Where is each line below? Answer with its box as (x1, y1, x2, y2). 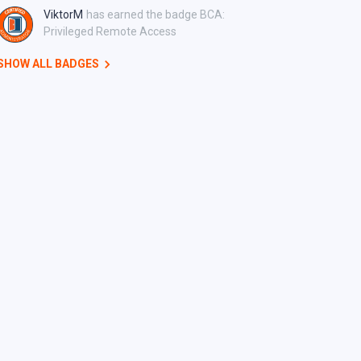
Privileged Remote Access (44, 25, 176, 38)
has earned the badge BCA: (86, 8, 225, 21)
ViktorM (44, 8, 83, 21)
